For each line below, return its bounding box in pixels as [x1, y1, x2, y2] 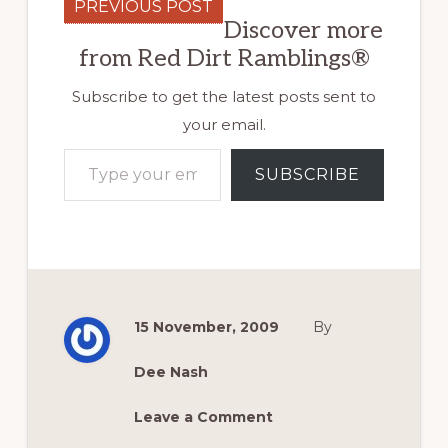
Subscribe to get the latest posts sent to [72, 86, 376, 106]
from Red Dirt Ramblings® [78, 43, 370, 73]
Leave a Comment [133, 407, 273, 426]
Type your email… [62, 136, 125, 159]
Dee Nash [133, 362, 208, 381]
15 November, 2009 [133, 317, 279, 336]
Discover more [224, 15, 383, 45]
